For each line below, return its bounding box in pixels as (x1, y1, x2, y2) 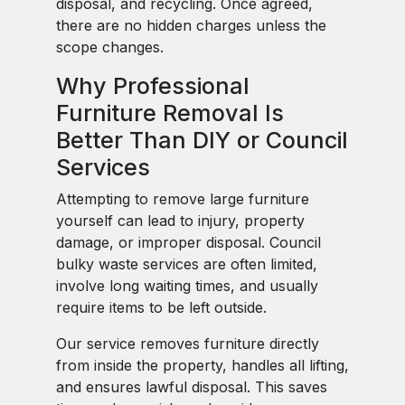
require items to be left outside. (56, 298, 267, 316)
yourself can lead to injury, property (56, 212, 305, 230)
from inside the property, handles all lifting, (56, 356, 349, 374)
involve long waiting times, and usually (56, 277, 318, 295)
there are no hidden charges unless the (56, 16, 326, 34)
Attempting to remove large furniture (56, 190, 309, 208)
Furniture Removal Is (56, 99, 284, 127)
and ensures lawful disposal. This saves (56, 378, 327, 396)
